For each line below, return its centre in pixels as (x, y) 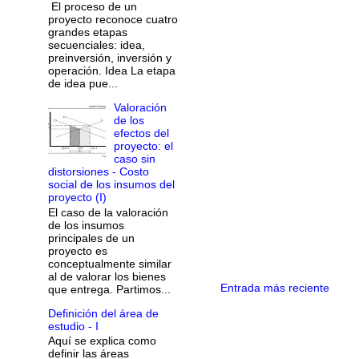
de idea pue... (83, 83)
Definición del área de (103, 313)
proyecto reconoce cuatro (113, 19)
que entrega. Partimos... (109, 289)
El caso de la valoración (108, 212)
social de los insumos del (111, 184)
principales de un (91, 238)
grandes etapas (87, 32)
